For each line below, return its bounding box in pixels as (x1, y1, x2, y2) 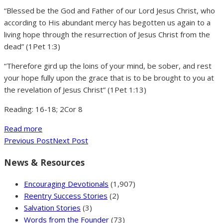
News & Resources (4, 156, 85, 168)
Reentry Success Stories (24, 191, 108, 201)
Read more (4, 123, 42, 134)
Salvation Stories (24, 203, 81, 213)
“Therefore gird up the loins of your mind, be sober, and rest (4, 61, 212, 71)
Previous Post (4, 135, 53, 146)
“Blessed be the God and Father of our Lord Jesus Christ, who (4, 5, 215, 16)
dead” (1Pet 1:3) (4, 41, 60, 52)
